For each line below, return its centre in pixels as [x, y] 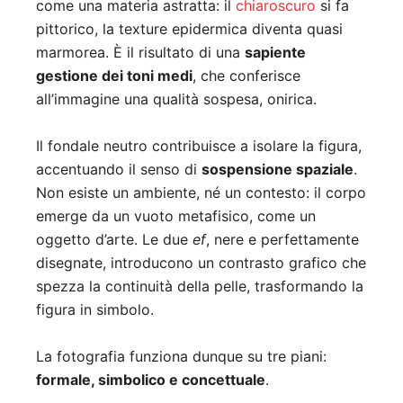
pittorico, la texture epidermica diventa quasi [189, 29]
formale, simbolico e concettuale [151, 380]
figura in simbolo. [95, 310]
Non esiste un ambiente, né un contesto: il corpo [201, 193]
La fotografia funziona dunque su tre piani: [181, 357]
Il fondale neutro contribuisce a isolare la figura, [199, 146]
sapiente [275, 53]
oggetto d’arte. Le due [114, 240]
